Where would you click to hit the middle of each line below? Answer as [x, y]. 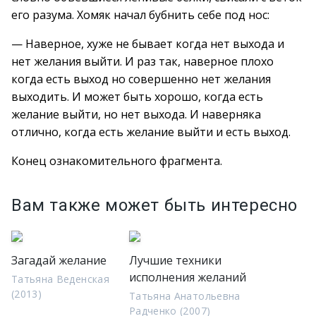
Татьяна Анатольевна [185, 296]
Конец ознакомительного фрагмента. [117, 161]
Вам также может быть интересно [154, 205]
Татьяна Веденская [60, 279]
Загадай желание [59, 260]
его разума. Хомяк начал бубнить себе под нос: [140, 15]
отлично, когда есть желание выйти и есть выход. [151, 132]
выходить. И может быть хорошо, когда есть [137, 97]
